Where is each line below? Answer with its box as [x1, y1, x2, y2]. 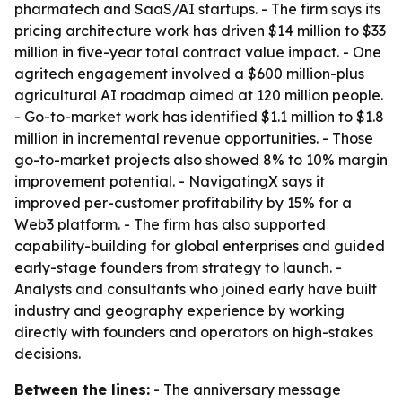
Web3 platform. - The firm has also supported [14, 215, 326, 233]
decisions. [14, 345, 81, 363]
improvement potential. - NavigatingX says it [14, 172, 325, 190]
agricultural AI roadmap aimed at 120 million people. [14, 86, 383, 104]
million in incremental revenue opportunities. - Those [14, 129, 373, 147]
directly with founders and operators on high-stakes [14, 323, 373, 341]
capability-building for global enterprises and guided [14, 237, 385, 255]
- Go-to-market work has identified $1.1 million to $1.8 [14, 108, 384, 126]
